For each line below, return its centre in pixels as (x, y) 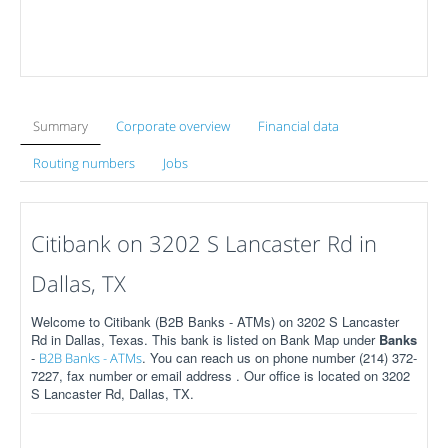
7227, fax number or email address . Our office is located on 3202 (220, 375)
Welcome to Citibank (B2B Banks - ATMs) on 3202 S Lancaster (215, 321)
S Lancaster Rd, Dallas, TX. (112, 393)
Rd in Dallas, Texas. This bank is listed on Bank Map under (205, 339)
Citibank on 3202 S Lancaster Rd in (204, 243)
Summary (60, 126)
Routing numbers (84, 163)
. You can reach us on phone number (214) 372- (279, 357)
